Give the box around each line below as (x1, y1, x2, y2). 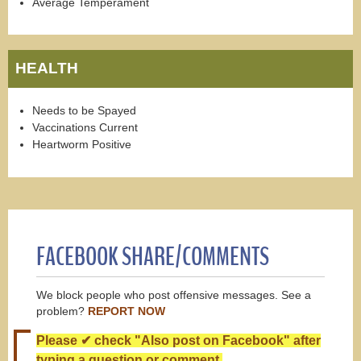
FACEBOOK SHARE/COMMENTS (36, 239, 269, 274)
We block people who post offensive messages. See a (36, 289, 311, 302)
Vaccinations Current (32, 121, 138, 135)
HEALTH (15, 60, 79, 77)
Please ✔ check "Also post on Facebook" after (36, 333, 321, 347)
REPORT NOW (88, 305, 165, 318)
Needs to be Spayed (32, 104, 136, 118)
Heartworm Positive (32, 138, 131, 151)
